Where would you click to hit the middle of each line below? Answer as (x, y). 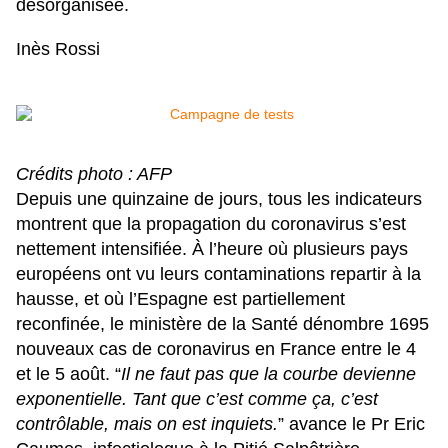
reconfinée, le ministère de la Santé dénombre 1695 (222, 324)
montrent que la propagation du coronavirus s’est (211, 224)
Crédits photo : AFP (94, 174)
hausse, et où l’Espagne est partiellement (180, 299)
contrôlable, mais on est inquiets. (147, 424)
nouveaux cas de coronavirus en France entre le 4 (216, 349)
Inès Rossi (58, 49)
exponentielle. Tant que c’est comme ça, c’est (197, 399)
